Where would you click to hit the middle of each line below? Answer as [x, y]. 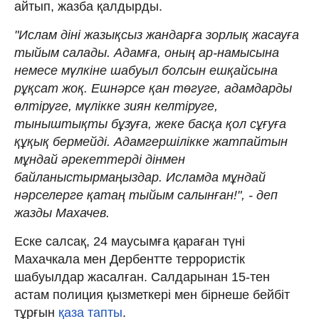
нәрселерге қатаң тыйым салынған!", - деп [146, 195]
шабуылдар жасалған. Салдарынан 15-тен [142, 277]
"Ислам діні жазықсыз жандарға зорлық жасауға [157, 35]
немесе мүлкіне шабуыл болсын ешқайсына [146, 70]
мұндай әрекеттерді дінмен [100, 159]
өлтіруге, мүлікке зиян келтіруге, [116, 106]
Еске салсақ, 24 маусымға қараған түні [130, 241]
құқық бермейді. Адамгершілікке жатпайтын [151, 141]
